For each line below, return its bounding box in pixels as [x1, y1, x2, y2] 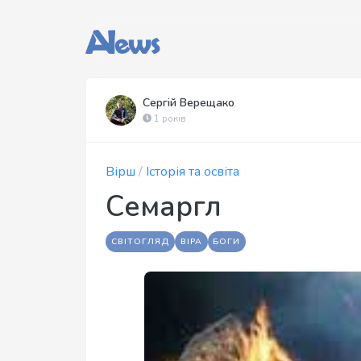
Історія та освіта [146, 163, 239, 180]
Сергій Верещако [143, 95, 234, 110]
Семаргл [106, 188, 222, 226]
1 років [151, 113, 186, 125]
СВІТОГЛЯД [110, 235, 170, 247]
